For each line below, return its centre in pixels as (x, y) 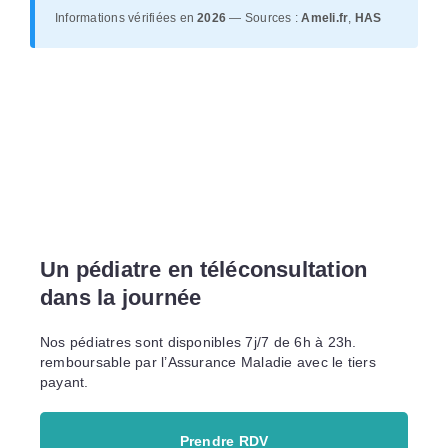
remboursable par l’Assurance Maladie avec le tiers (207, 361)
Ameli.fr (325, 18)
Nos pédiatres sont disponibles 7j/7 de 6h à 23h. (198, 341)
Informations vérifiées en (126, 18)
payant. (64, 381)
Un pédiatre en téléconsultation (203, 269)
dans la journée (120, 297)
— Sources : (264, 18)
